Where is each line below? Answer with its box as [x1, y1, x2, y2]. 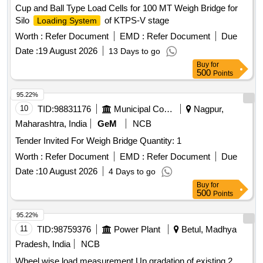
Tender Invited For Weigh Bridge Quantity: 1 [140, 136, 181, 146]
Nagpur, [191, 104, 224, 114]
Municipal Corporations [164, 104, 173, 114]
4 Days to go [109, 167, 156, 177]
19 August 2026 [38, 46, 97, 56]
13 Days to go [109, 46, 160, 56]
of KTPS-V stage [102, 15, 169, 26]
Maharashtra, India [15, 119, 87, 129]
